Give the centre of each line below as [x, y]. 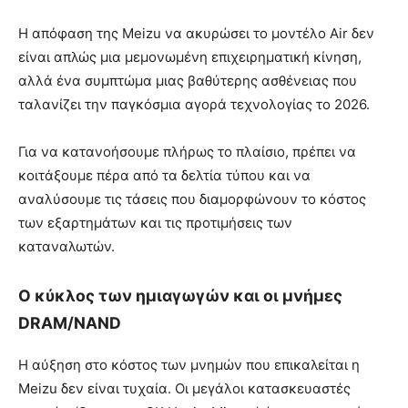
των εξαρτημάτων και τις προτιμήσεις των [155, 223]
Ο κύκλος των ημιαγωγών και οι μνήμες [180, 296]
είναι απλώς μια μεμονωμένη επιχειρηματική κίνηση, [190, 57]
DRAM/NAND [70, 323]
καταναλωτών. [66, 247]
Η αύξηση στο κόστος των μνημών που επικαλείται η [189, 364]
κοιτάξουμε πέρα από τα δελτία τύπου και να [164, 176]
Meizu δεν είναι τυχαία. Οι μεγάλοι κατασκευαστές [184, 388]
